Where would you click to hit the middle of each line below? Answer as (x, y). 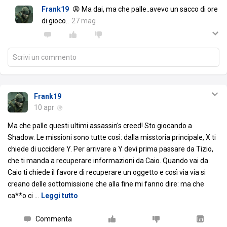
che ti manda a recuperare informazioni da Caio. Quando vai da (108, 161)
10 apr (44, 107)
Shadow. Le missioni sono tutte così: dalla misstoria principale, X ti (112, 137)
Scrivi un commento (45, 57)
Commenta (53, 219)
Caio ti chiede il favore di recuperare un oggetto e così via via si (107, 172)
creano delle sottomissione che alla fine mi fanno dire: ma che (106, 184)
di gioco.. (55, 21)
